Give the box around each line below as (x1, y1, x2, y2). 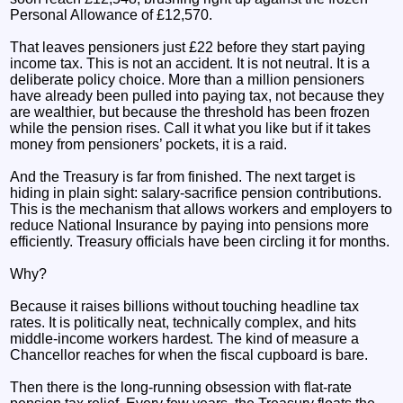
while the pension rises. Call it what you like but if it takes (10, 120, 372, 136)
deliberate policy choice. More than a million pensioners (10, 71, 365, 87)
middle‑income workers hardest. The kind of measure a (10, 330, 360, 346)
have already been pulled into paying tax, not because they (10, 87, 385, 103)
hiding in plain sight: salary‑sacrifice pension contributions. (10, 184, 382, 201)
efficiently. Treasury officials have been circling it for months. (10, 233, 390, 249)
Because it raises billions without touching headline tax (10, 298, 360, 314)
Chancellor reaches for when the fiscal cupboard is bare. (10, 346, 369, 363)
